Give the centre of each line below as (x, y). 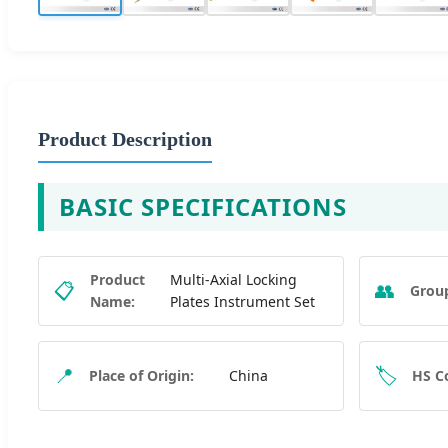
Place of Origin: (141, 375)
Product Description (125, 138)
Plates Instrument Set (243, 301)
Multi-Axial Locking (234, 279)
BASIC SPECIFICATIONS (203, 206)
